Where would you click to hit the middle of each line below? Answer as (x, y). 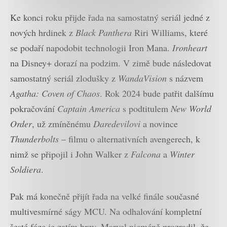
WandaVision (142, 78)
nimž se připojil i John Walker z (70, 154)
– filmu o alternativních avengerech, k (129, 139)
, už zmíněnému (63, 124)
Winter (182, 154)
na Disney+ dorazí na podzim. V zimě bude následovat (111, 63)
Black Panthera (104, 33)
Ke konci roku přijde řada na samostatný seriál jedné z (110, 17)
